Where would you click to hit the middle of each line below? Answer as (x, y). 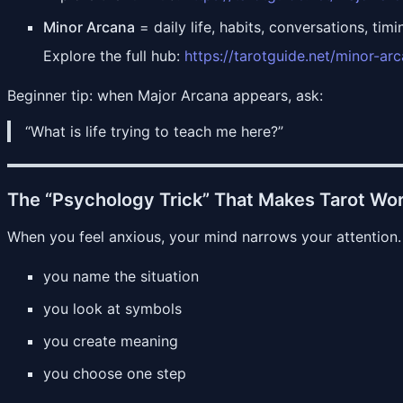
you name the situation (121, 276)
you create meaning (111, 340)
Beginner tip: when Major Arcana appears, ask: (165, 95)
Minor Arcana (89, 27)
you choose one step (115, 373)
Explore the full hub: (114, 55)
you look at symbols (112, 308)
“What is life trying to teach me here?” (154, 131)
